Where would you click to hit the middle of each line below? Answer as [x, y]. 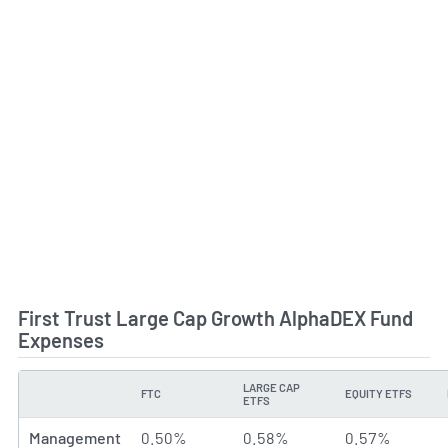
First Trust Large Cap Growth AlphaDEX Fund [215, 318]
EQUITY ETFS [378, 394]
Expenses [61, 340]
